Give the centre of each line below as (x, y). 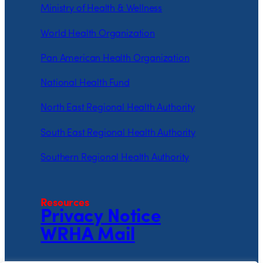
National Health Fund (85, 84)
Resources (65, 204)
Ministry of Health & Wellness (102, 9)
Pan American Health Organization (115, 58)
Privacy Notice (101, 218)
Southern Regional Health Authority (115, 158)
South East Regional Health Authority (118, 133)
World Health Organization (98, 34)
